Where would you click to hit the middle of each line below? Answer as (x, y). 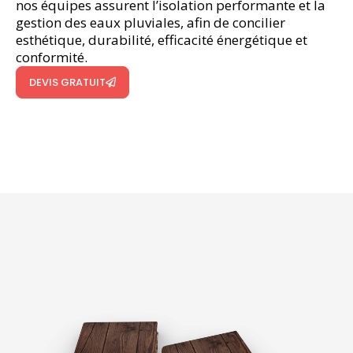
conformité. (52, 57)
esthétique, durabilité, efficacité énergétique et (162, 39)
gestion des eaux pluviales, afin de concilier (150, 22)
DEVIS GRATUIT (67, 82)
